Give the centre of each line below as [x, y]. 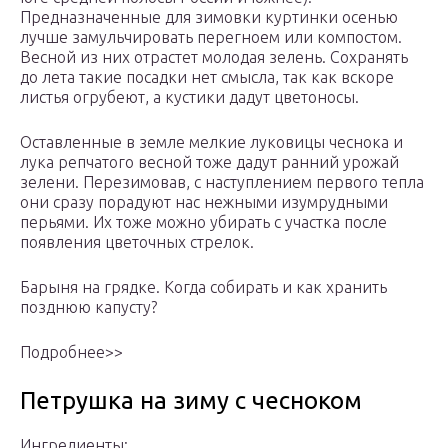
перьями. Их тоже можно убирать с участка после [203, 222]
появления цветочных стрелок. [137, 242]
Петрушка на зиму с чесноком [191, 401]
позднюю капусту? [88, 307]
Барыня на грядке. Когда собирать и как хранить [203, 287]
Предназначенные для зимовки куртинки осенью [209, 17]
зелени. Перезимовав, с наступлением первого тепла [222, 182]
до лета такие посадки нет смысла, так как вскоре [207, 77]
